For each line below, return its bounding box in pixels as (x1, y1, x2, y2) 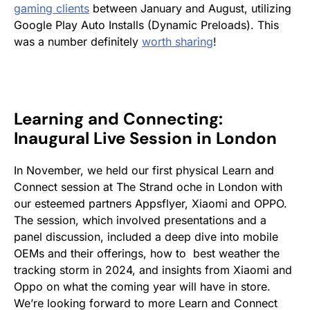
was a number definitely (14, 34, 142, 48)
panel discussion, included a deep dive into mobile (14, 229, 278, 244)
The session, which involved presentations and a (14, 212, 266, 227)
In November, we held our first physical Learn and (14, 163, 274, 177)
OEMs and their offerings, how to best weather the (14, 246, 280, 260)
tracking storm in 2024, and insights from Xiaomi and (14, 262, 292, 277)
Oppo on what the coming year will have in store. (14, 279, 271, 293)
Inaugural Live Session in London (14, 127, 277, 149)
